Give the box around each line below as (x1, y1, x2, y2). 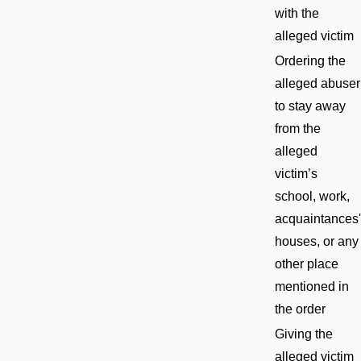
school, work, (275, 189, 350, 203)
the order (275, 301, 326, 316)
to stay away (275, 98, 346, 113)
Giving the (275, 326, 333, 341)
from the (275, 121, 321, 135)
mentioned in (275, 279, 349, 293)
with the (275, 6, 319, 20)
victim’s (275, 166, 317, 180)
